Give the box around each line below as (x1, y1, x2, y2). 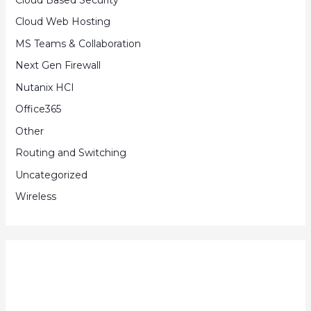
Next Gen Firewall (15, 59, 101, 72)
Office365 (15, 103, 61, 116)
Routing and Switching (15, 146, 126, 160)
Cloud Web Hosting (15, 15, 110, 28)
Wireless (15, 190, 56, 203)
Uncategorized (15, 168, 87, 181)
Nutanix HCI (15, 81, 74, 94)
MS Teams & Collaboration (15, 37, 141, 50)
